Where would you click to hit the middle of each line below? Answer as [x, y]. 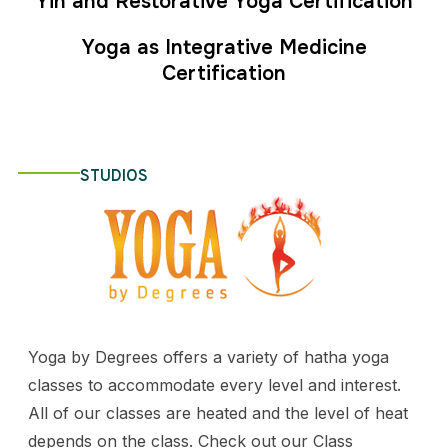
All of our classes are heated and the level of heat [217, 412]
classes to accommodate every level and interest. [214, 384]
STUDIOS [113, 176]
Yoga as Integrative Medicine [224, 47]
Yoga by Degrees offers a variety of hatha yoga [208, 356]
